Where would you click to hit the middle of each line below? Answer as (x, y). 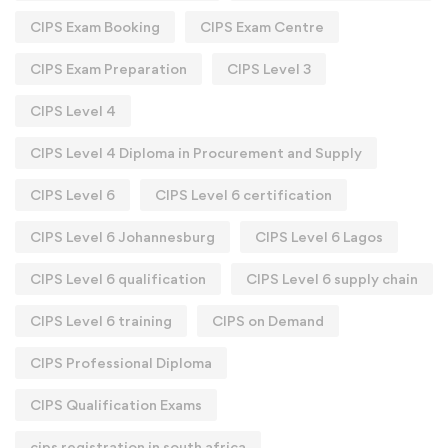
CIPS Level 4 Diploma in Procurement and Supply (196, 152)
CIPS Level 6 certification (243, 194)
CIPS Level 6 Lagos (319, 236)
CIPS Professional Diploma (121, 362)
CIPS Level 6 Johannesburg (122, 236)
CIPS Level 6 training (101, 320)
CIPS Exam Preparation (108, 68)
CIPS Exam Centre (262, 26)
